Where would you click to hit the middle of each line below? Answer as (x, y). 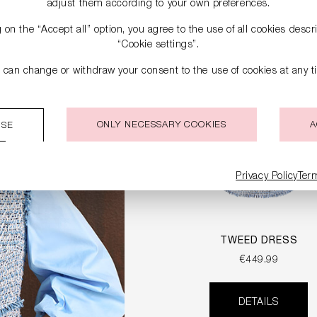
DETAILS (259, 303)
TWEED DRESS (259, 242)
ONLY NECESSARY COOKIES (162, 126)
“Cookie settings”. (158, 45)
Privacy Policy (267, 177)
